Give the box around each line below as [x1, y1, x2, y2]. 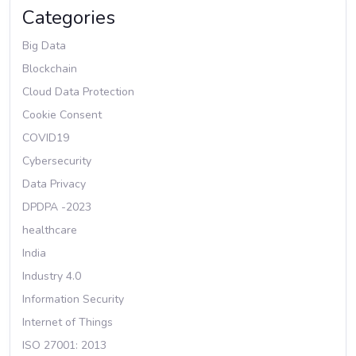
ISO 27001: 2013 [22, 338, 106, 353]
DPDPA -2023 [22, 199, 91, 215]
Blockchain [22, 61, 77, 76]
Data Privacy [22, 176, 86, 192]
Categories [22, 5, 115, 30]
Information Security [22, 292, 124, 307]
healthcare [22, 222, 77, 238]
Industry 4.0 [22, 269, 81, 284]
